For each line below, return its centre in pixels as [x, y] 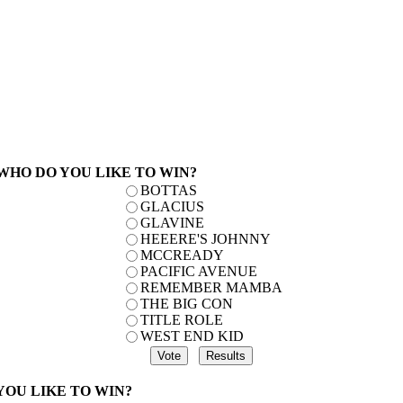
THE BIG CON [186, 304]
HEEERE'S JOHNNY [205, 239]
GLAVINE [172, 223]
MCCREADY [182, 255]
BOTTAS [168, 190]
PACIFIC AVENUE [198, 271]
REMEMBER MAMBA [211, 287]
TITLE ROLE [181, 320]
